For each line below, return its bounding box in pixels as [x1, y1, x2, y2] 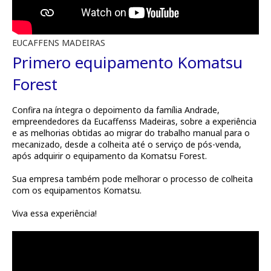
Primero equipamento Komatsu [12, 51, 243, 74]
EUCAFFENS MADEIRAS [12, 37, 105, 49]
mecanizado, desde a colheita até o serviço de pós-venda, [12, 139, 241, 151]
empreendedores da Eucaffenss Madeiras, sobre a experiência [12, 116, 256, 128]
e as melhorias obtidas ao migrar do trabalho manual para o [12, 127, 250, 139]
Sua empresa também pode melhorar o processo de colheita [12, 173, 253, 185]
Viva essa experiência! [12, 207, 97, 220]
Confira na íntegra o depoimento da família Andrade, [12, 104, 220, 116]
